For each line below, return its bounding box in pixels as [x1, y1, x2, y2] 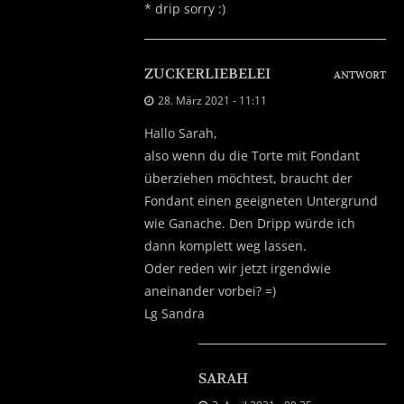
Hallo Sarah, [144, 124, 217, 142]
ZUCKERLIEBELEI [144, 64, 271, 83]
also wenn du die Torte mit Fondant [144, 146, 360, 164]
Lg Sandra [144, 304, 205, 322]
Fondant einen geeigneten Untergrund [144, 191, 378, 209]
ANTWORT [334, 68, 386, 81]
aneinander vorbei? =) [144, 281, 276, 299]
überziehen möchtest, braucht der [144, 169, 353, 187]
